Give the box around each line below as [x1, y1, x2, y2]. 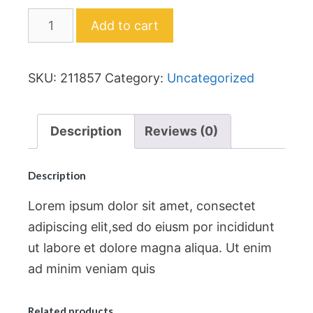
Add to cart [91, 18, 159, 33]
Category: [105, 71, 167, 85]
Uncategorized [167, 71, 254, 85]
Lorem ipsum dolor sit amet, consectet [28, 198, 256, 214]
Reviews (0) [145, 124, 218, 138]
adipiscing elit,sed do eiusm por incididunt [28, 219, 275, 235]
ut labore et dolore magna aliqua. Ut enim [28, 240, 272, 256]
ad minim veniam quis [28, 261, 155, 277]
